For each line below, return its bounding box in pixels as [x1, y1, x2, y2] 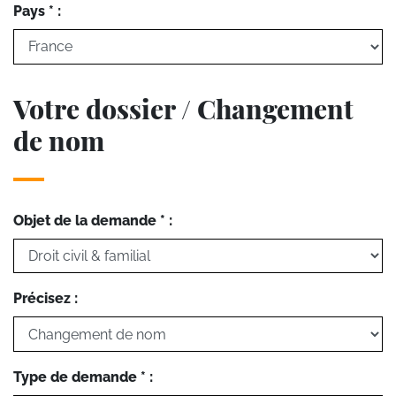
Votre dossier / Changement [13, 90, 354, 126]
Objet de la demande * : [13, 211, 172, 229]
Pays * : [13, 3, 61, 20]
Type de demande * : [13, 368, 153, 385]
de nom [13, 122, 104, 158]
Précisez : [13, 290, 78, 308]
